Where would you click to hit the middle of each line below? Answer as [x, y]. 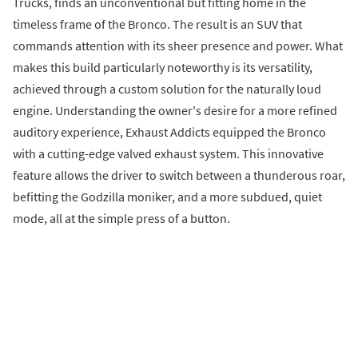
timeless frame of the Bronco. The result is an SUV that [157, 24]
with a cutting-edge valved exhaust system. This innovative [168, 154]
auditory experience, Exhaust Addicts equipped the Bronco [169, 132]
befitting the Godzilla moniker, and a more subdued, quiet [167, 197]
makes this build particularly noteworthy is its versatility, [163, 68]
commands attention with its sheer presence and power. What [178, 46]
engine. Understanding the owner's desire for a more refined [175, 111]
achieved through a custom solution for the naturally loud [167, 89]
